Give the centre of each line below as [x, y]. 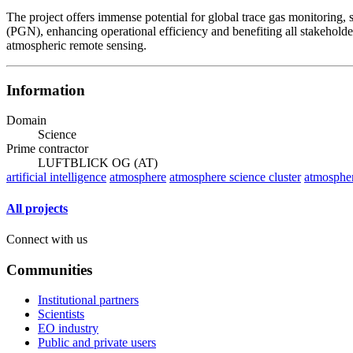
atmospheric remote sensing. [76, 46]
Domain [26, 121]
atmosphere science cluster [235, 177]
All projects [37, 208]
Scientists [61, 314]
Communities [49, 269]
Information [46, 90]
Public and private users [97, 343]
